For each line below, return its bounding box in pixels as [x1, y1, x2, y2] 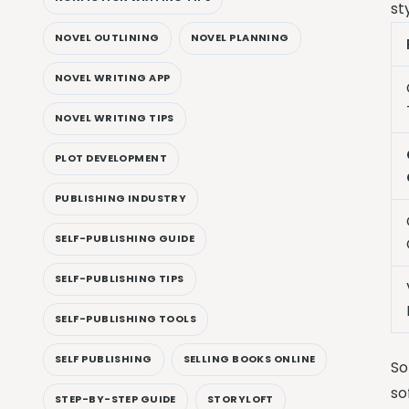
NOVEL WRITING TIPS [55, 110, 174, 126]
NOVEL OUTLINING [55, 30, 160, 46]
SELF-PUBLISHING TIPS [55, 271, 184, 287]
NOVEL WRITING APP [55, 70, 171, 86]
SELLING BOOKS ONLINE [183, 351, 316, 367]
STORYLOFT [206, 392, 274, 407]
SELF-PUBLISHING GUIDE [55, 231, 195, 246]
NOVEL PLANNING [190, 30, 289, 46]
